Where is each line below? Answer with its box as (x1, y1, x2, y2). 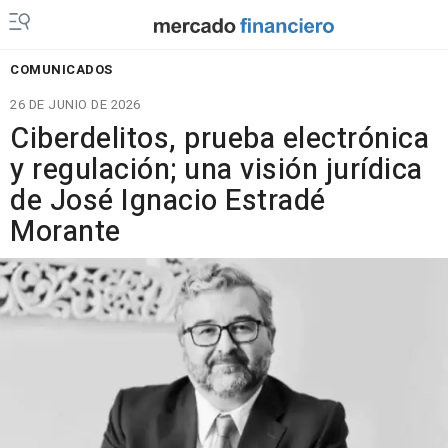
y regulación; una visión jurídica (10, 149, 423, 191)
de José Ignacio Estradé (10, 180, 326, 222)
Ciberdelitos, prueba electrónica (10, 118, 429, 160)
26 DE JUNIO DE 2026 (10, 95, 141, 114)
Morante (10, 211, 121, 253)
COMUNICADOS (10, 60, 113, 79)
